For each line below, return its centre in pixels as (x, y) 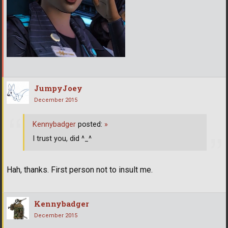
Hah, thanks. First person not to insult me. (80, 169)
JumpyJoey (58, 88)
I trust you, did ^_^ (62, 139)
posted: (90, 125)
